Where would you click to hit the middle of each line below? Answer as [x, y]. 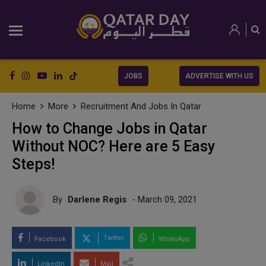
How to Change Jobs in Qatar [110, 129]
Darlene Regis [97, 199]
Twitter [113, 238]
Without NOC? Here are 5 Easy [113, 146]
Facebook [49, 239]
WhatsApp [173, 239]
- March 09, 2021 [163, 199]
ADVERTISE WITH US [219, 76]
